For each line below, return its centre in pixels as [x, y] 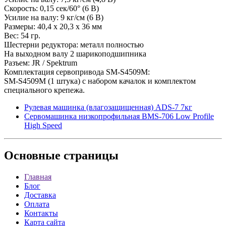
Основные [32, 156]
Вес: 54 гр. [22, 35]
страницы [90, 156]
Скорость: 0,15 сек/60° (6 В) [51, 8]
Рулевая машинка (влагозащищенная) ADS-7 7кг [108, 107]
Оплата [37, 204]
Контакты [41, 213]
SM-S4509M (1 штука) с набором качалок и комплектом [100, 81]
